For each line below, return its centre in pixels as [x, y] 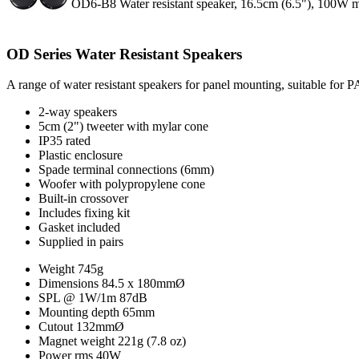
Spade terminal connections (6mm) [126, 170]
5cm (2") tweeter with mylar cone [123, 127]
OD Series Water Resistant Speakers [124, 54]
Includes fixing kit [84, 213]
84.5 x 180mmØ [143, 284]
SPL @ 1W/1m [77, 298]
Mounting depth [79, 313]
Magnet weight [77, 341]
